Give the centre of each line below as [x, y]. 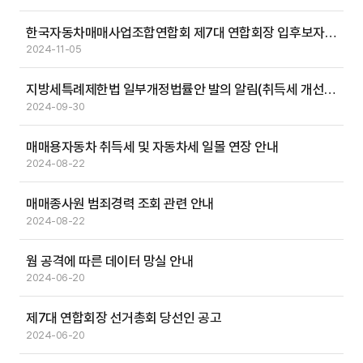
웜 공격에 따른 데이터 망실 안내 [110, 261]
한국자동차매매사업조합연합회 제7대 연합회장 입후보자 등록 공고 [330, 32]
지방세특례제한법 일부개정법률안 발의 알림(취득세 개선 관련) [330, 90]
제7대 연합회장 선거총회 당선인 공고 [124, 318]
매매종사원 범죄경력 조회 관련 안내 [120, 204]
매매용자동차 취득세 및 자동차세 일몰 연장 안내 [152, 146]
